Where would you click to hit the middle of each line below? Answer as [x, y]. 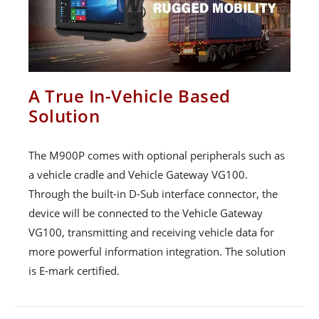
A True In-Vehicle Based [130, 95]
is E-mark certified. [74, 270]
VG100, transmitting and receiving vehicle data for [151, 232]
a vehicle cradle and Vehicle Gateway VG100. [138, 174]
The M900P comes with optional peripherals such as [157, 155]
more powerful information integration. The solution [157, 251]
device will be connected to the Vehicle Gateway [146, 213]
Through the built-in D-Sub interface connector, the [153, 193]
